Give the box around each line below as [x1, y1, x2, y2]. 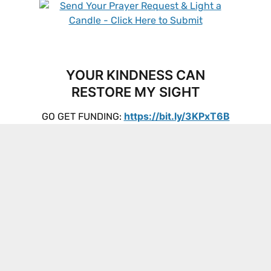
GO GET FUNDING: [41, 111, 124, 123]
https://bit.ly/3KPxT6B [123, 110, 230, 123]
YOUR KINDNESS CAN [66, 67, 205, 83]
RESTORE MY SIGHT [71, 84, 200, 100]
